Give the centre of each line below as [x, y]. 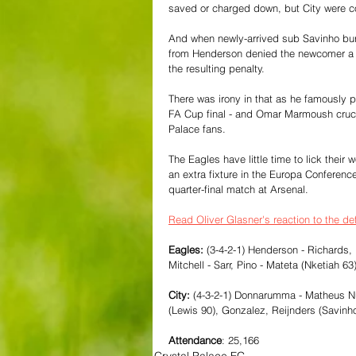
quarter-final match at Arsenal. [240, 190]
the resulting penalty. [217, 69]
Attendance [195, 341]
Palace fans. [197, 129]
